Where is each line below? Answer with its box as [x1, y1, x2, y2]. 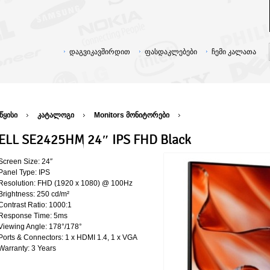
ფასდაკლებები [145, 48, 197, 56]
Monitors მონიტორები [94, 111, 169, 119]
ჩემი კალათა [212, 48, 256, 56]
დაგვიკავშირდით [69, 48, 130, 56]
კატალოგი [37, 111, 74, 119]
